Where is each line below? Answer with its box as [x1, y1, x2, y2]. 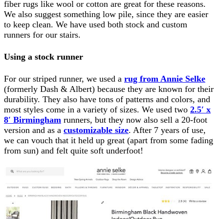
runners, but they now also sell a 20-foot [61, 115, 207, 125]
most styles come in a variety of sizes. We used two [4, 105, 190, 115]
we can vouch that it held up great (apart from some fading [4, 135, 213, 146]
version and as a [4, 125, 64, 135]
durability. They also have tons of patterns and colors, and [4, 94, 210, 105]
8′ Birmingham [4, 115, 61, 125]
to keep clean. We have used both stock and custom [4, 20, 187, 30]
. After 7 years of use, [129, 125, 206, 135]
